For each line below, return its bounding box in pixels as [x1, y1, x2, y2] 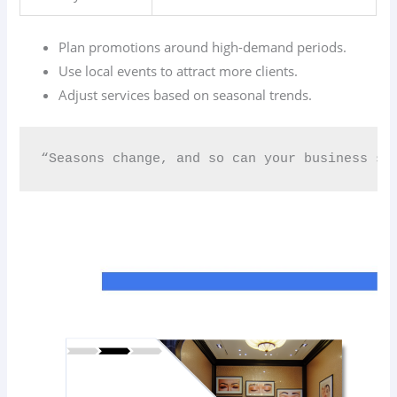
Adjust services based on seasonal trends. [58, 85, 313, 104]
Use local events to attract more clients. [58, 61, 299, 80]
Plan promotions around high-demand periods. [58, 37, 347, 56]
